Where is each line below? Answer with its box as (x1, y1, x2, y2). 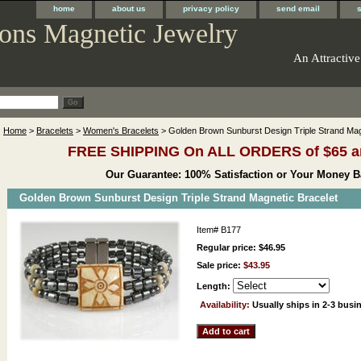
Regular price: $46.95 (197, 242, 285, 252)
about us (112, 4, 146, 13)
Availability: (200, 299, 252, 309)
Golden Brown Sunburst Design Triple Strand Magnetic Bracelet (19, 191, 338, 204)
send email (276, 4, 320, 13)
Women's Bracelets (83, 125, 159, 135)
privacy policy (183, 4, 239, 13)
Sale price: (197, 259, 243, 270)
